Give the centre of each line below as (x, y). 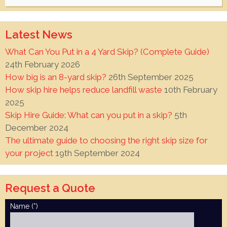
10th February (191, 89)
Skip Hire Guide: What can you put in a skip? (89, 115)
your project (29, 153)
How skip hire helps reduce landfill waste (84, 89)
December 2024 (37, 127)
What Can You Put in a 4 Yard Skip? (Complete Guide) (107, 51)
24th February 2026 (43, 64)
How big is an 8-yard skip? (56, 77)
